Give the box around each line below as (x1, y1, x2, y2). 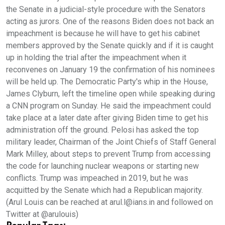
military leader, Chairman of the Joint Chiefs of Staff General (6, 137, 216, 147)
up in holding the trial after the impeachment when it (6, 52, 186, 62)
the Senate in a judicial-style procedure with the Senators (6, 4, 205, 14)
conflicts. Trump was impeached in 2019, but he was (6, 173, 188, 183)
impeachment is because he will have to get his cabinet (6, 28, 200, 38)
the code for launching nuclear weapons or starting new (6, 161, 199, 171)
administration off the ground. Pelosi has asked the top (6, 125, 199, 135)
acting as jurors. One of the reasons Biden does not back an (6, 16, 214, 26)
